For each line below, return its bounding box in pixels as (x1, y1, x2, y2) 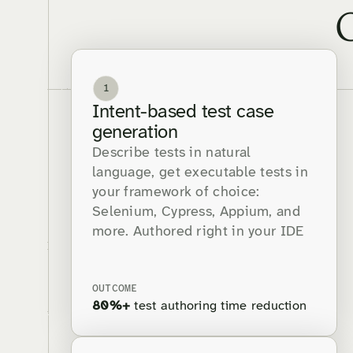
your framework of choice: (92, 185, 260, 201)
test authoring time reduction (130, 299, 307, 314)
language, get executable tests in (92, 165, 308, 181)
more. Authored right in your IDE (92, 225, 304, 240)
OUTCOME (92, 284, 138, 295)
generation (92, 123, 178, 143)
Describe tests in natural (92, 146, 251, 162)
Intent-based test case (92, 102, 274, 123)
